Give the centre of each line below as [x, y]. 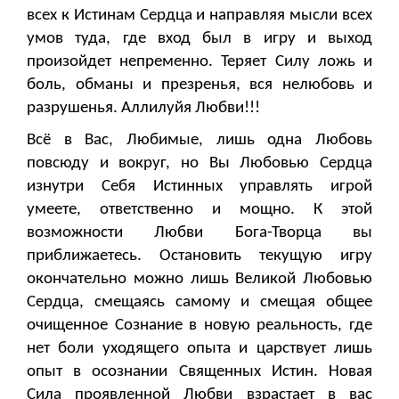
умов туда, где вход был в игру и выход [199, 39]
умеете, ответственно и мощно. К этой [199, 210]
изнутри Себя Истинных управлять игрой [199, 187]
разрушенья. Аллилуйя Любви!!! [143, 109]
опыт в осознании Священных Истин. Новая [199, 372]
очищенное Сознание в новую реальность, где [199, 326]
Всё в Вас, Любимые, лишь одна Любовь [199, 141]
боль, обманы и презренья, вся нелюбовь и [199, 85]
